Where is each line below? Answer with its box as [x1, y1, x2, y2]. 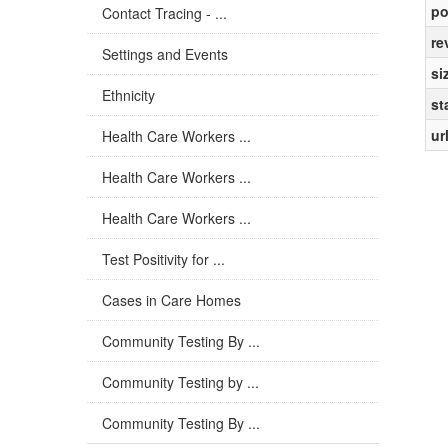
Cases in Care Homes [102, 290, 241, 310]
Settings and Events [102, 44, 228, 64]
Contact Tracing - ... [102, 3, 227, 23]
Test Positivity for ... [102, 249, 225, 269]
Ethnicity [102, 85, 155, 105]
